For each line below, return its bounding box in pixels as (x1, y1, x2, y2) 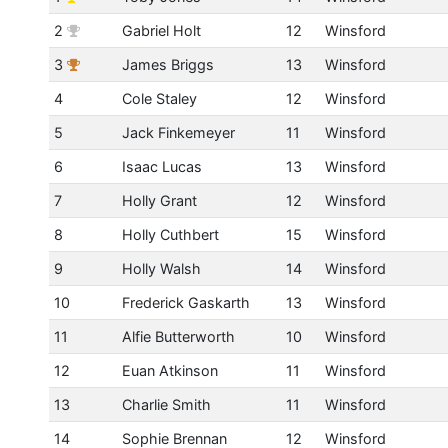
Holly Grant (121, 192, 197, 210)
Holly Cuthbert (121, 226, 219, 244)
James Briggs (121, 56, 214, 74)
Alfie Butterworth (121, 328, 235, 346)
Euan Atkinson (121, 362, 218, 380)
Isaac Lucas (121, 158, 202, 176)
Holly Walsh (121, 260, 201, 278)
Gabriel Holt (121, 22, 201, 40)
